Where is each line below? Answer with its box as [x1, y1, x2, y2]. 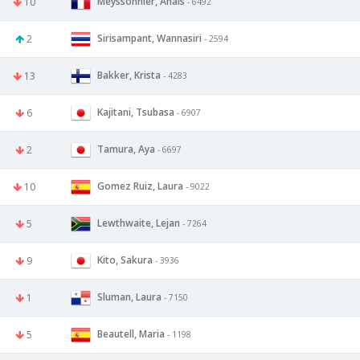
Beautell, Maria [97, 326, 165, 341]
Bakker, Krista [97, 67, 161, 82]
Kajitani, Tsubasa [97, 104, 174, 119]
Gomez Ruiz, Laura [97, 178, 183, 193]
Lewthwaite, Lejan [97, 215, 180, 230]
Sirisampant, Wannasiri [97, 31, 202, 45]
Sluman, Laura [97, 289, 162, 304]
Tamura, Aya [97, 141, 155, 156]
